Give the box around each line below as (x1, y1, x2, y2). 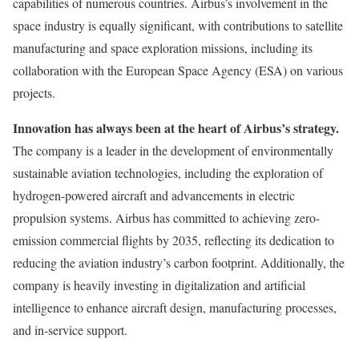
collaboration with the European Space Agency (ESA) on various (13, 62, 343, 79)
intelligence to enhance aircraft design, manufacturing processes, (13, 299, 337, 317)
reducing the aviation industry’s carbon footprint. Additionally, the (13, 254, 345, 272)
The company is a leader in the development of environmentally (13, 142, 333, 159)
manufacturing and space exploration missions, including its (13, 39, 313, 57)
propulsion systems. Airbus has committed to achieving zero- (13, 209, 320, 227)
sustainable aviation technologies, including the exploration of (13, 164, 323, 182)
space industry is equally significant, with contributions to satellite (13, 17, 343, 34)
